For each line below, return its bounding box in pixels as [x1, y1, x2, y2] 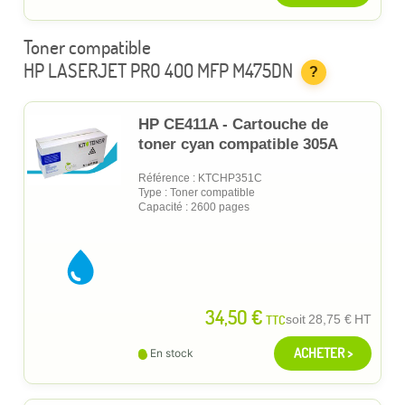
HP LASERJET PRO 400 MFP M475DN [24, 58, 293, 82]
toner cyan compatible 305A [138, 135, 338, 153]
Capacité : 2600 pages [138, 200, 250, 213]
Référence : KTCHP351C [138, 171, 262, 184]
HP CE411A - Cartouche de [138, 115, 328, 133]
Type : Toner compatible [138, 185, 255, 199]
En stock [150, 345, 193, 360]
